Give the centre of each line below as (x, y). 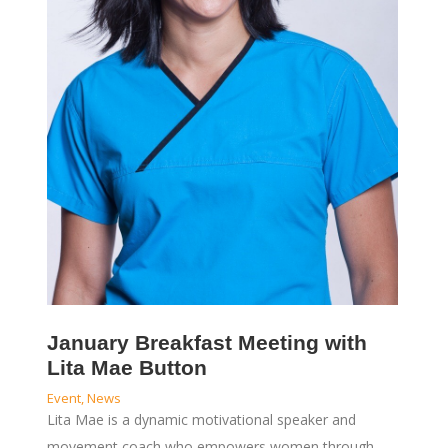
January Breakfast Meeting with (206, 342)
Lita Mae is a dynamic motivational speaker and (201, 419)
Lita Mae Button (126, 367)
